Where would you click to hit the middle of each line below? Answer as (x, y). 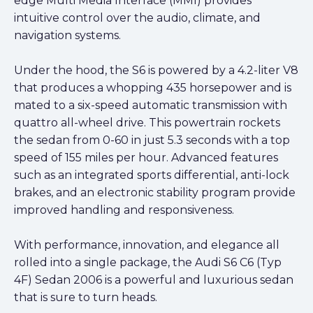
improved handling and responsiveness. (124, 210)
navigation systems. (67, 36)
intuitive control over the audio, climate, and (137, 18)
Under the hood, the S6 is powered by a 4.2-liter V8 (156, 71)
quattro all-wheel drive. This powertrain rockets (147, 123)
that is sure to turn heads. (86, 298)
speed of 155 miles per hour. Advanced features (146, 158)
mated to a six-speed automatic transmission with (151, 105)
